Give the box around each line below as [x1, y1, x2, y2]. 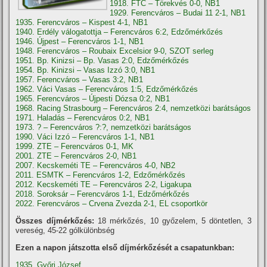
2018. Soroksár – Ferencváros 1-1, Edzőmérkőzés [15, 190, 190, 198]
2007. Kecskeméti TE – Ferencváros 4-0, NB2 [15, 161, 176, 170]
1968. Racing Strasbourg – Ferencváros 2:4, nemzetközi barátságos [15, 104, 252, 113]
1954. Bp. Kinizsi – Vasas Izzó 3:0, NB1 [15, 66, 156, 74]
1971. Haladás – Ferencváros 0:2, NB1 [15, 113, 150, 122]
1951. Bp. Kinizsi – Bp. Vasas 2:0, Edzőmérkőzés [15, 56, 190, 65]
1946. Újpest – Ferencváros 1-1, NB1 [15, 37, 144, 46]
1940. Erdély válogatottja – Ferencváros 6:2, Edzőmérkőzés [15, 27, 223, 36]
